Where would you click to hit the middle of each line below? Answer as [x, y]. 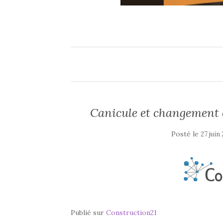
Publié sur [88, 213]
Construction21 [131, 213]
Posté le [186, 134]
